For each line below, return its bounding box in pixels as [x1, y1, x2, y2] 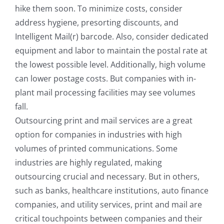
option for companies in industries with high [15, 129, 182, 140]
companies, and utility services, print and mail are [15, 199, 202, 210]
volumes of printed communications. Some [15, 143, 177, 154]
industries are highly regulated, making [15, 157, 162, 168]
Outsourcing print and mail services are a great [15, 115, 192, 126]
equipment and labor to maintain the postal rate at [15, 45, 207, 56]
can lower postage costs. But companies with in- [15, 73, 196, 84]
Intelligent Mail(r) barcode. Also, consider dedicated [15, 31, 208, 42]
